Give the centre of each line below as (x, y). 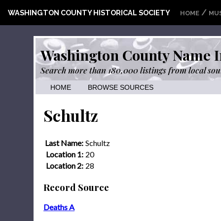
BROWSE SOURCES (121, 88)
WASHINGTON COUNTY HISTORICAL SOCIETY (89, 13)
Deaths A (59, 207)
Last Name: (64, 143)
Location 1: (65, 154)
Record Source (76, 187)
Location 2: (65, 165)
